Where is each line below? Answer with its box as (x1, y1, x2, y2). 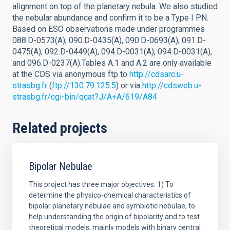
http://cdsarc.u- (129, 69, 184, 79)
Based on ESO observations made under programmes (12, 24, 205, 34)
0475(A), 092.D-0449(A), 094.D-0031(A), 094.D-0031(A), (12, 47, 212, 56)
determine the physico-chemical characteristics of (29, 191, 191, 199)
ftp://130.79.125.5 (52, 81, 116, 90)
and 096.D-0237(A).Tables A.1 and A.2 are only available (12, 58, 212, 68)
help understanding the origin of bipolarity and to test (29, 213, 200, 221)
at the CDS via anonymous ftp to (12, 69, 129, 79)
